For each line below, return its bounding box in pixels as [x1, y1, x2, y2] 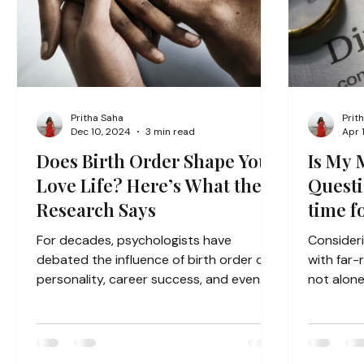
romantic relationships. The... [37, 290, 206, 307]
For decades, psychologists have [37, 232, 232, 249]
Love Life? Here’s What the [37, 173, 262, 197]
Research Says [37, 197, 156, 222]
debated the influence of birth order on [37, 251, 271, 268]
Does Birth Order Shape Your [37, 149, 278, 173]
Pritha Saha [71, 110, 123, 124]
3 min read [145, 125, 195, 138]
